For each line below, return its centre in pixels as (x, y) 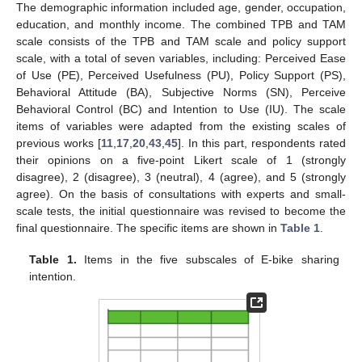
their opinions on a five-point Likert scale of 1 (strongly (181, 160)
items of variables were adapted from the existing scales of (181, 126)
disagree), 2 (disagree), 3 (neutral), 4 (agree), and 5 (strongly (181, 177)
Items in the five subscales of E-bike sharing (208, 259)
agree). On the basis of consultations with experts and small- (181, 194)
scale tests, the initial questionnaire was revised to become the (181, 211)
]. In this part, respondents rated (262, 143)
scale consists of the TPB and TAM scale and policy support (181, 42)
